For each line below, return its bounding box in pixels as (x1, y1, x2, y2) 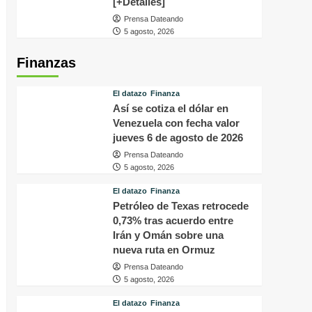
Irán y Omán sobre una (112, 229, 224, 242)
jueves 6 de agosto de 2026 (112, 132, 243, 144)
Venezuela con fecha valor (112, 117, 240, 130)
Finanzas (16, 55, 76, 71)
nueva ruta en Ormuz (112, 244, 215, 256)
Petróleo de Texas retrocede (112, 200, 249, 212)
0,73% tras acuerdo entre (112, 214, 233, 227)
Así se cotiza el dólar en (112, 102, 228, 115)
